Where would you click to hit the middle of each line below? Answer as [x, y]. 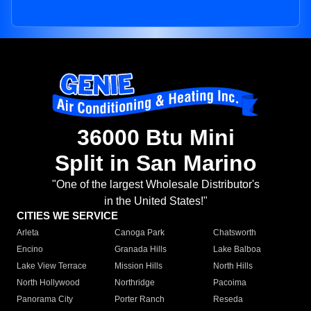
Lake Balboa [237, 250]
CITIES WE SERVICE [67, 216]
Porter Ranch [140, 300]
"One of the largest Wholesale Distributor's [155, 185]
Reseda [228, 300]
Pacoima [229, 283]
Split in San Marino [155, 163]
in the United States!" [155, 201]
